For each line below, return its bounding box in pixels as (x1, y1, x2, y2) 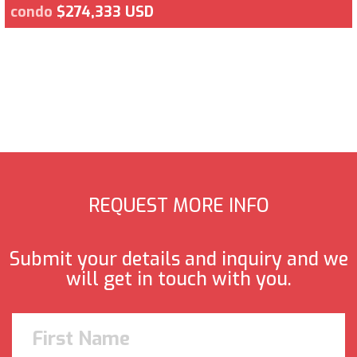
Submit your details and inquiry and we (9, 247, 348, 273)
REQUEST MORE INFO (88, 193, 269, 218)
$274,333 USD (57, 2, 154, 22)
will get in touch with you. (65, 267, 292, 292)
